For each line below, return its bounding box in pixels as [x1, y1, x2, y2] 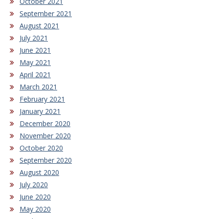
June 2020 [20, 192, 51, 202]
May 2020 [20, 204, 51, 214]
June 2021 [20, 45, 51, 55]
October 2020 [20, 143, 63, 153]
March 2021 [20, 82, 57, 92]
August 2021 [20, 21, 59, 31]
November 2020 [20, 131, 71, 141]
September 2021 [20, 9, 72, 19]
